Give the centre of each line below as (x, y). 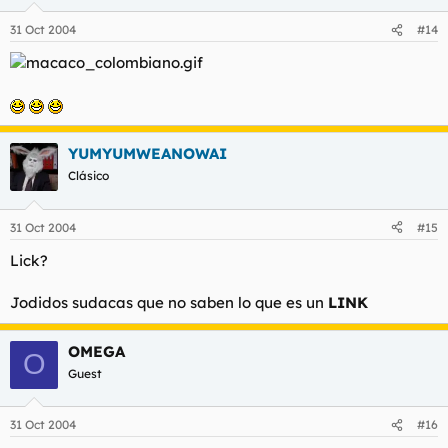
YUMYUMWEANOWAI (147, 153)
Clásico (88, 175)
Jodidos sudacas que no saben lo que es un (169, 302)
